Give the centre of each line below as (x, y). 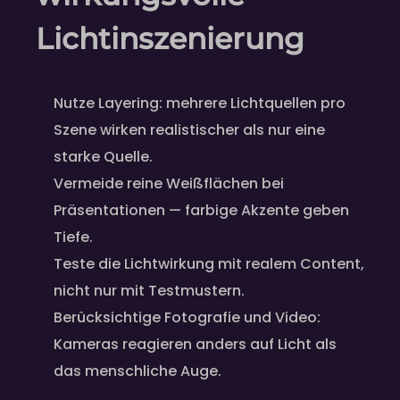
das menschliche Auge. (137, 371)
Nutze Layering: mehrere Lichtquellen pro (200, 104)
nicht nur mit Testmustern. (149, 291)
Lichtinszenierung (170, 39)
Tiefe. (73, 237)
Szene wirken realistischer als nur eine (189, 130)
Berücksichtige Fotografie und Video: (187, 318)
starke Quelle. (103, 157)
